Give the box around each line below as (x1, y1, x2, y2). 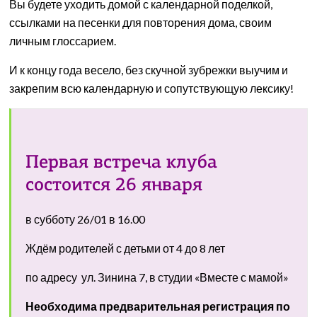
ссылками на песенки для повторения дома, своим (9, 16, 272, 29)
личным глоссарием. (9, 34, 117, 47)
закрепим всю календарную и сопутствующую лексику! (9, 81, 294, 95)
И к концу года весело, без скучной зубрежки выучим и (9, 63, 289, 76)
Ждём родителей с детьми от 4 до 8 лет (25, 241, 226, 255)
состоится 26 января (25, 176, 203, 195)
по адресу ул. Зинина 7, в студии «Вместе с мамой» (25, 270, 289, 284)
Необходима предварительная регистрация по (25, 299, 291, 313)
